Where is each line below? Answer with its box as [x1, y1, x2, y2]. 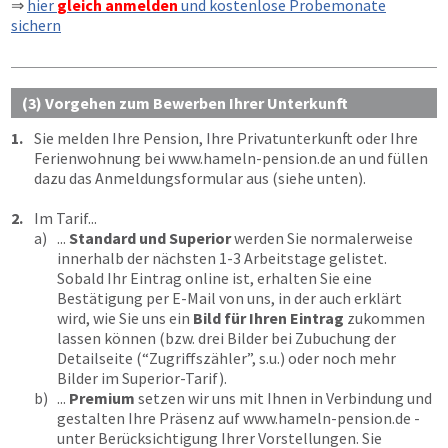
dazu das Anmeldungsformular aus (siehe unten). [34, 168, 366, 188]
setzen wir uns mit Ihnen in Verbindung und [135, 388, 432, 408]
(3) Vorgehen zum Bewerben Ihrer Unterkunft [22, 93, 348, 113]
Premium [69, 388, 135, 408]
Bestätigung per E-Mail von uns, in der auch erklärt [57, 288, 402, 308]
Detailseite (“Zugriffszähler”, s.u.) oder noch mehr [57, 348, 396, 368]
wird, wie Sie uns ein [57, 308, 193, 328]
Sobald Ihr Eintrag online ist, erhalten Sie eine [57, 268, 372, 288]
